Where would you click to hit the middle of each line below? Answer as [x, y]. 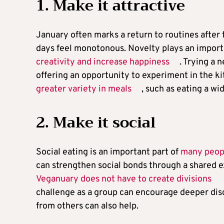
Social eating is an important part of [108, 152]
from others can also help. [87, 206]
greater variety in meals [84, 89]
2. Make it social [96, 122]
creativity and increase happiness [103, 62]
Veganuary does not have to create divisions [124, 179]
